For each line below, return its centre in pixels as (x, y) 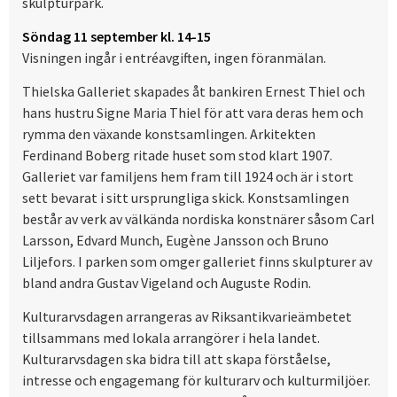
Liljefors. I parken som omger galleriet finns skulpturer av (197, 262)
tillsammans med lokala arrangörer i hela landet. (171, 338)
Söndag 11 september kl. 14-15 (117, 37)
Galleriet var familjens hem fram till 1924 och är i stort (188, 177)
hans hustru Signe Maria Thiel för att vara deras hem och (193, 113)
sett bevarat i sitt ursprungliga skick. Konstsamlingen (186, 198)
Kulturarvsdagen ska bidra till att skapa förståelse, (176, 359)
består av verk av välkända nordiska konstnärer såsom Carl (198, 219)
